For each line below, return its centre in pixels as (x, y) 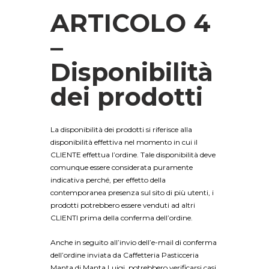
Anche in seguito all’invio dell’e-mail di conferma (134, 243)
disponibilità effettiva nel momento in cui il (124, 142)
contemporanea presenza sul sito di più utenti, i (132, 192)
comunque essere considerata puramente (122, 167)
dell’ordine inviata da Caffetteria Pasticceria (125, 255)
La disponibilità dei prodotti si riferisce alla (121, 129)
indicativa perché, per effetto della (108, 180)
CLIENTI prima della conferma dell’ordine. (122, 218)
